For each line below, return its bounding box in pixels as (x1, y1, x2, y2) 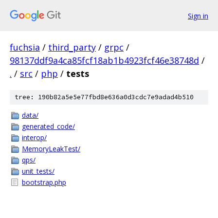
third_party (48, 41, 96, 53)
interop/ (22, 133, 47, 142)
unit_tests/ (22, 166, 54, 176)
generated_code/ (22, 122, 75, 131)
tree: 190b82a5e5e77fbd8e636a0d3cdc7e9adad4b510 (15, 93, 194, 101)
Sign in (188, 11, 208, 20)
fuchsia (10, 41, 40, 53)
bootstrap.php (22, 178, 66, 187)
